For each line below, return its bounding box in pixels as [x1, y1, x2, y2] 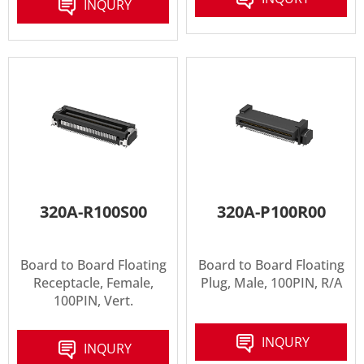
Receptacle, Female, [32, 274, 154, 292]
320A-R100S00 [39, 201, 147, 223]
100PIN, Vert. [53, 292, 133, 310]
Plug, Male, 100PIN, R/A [200, 274, 342, 292]
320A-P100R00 [216, 201, 326, 223]
